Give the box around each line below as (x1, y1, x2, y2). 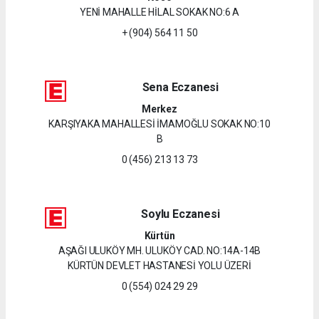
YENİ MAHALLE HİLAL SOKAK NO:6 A (79, 6, 240, 18)
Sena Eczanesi (142, 80, 219, 94)
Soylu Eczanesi (141, 206, 220, 221)
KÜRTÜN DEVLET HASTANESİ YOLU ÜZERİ (68, 259, 251, 271)
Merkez (142, 103, 177, 115)
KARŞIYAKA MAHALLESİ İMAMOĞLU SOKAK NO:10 (48, 117, 271, 130)
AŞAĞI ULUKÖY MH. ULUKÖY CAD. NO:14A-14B (58, 244, 261, 256)
